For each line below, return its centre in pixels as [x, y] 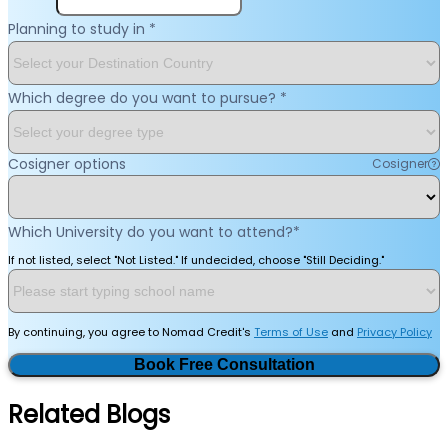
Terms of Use [291, 331]
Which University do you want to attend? [150, 231]
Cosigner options [67, 163]
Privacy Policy [394, 331]
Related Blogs [89, 414]
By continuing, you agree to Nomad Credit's [131, 331]
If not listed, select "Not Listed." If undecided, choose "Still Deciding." [196, 259]
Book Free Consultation [265, 364]
